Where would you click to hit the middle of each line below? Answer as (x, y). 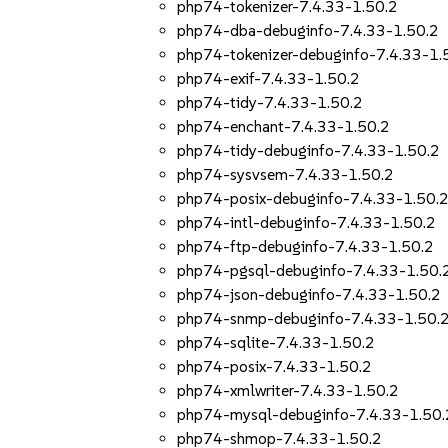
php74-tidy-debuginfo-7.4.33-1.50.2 (309, 150)
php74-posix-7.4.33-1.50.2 (275, 366)
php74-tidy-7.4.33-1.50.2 (270, 102)
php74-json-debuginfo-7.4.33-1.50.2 (309, 294)
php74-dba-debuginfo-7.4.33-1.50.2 (308, 30)
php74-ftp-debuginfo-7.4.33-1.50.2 (306, 246)
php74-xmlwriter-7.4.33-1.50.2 (288, 390)
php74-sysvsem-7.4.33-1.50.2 (286, 174)
